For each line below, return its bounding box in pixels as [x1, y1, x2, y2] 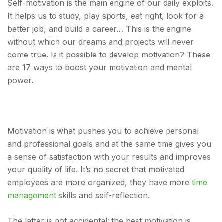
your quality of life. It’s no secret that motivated [7, 165, 184, 174]
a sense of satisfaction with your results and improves [7, 152, 211, 162]
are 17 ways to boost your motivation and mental [7, 62, 192, 72]
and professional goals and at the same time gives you [7, 139, 211, 149]
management [7, 190, 56, 200]
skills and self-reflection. [56, 190, 150, 200]
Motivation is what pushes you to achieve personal [7, 126, 199, 136]
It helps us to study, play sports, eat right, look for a [7, 11, 204, 21]
